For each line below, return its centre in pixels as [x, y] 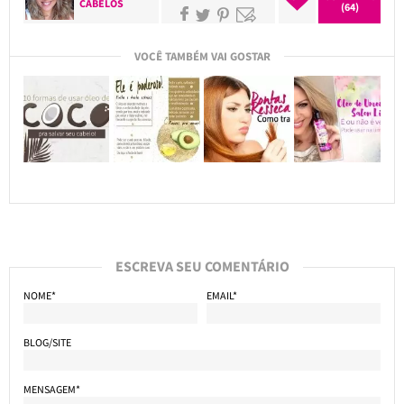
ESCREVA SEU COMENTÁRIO [202, 266]
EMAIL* [221, 295]
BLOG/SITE [47, 342]
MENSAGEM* [51, 389]
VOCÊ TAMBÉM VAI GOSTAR [202, 56]
